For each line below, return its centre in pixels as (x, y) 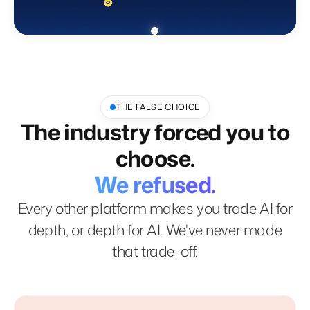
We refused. (155, 184)
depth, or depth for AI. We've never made (155, 229)
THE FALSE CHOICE (158, 107)
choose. (155, 158)
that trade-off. (155, 251)
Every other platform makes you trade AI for (155, 208)
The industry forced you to (155, 131)
